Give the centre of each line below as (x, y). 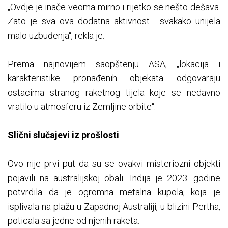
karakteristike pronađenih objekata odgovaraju (114, 78)
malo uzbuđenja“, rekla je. (56, 36)
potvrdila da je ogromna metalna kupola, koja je (114, 192)
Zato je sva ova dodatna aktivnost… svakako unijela (114, 21)
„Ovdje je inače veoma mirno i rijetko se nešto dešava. (114, 7)
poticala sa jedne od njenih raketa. (74, 221)
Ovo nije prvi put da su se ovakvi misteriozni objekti (114, 164)
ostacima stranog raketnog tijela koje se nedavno (114, 93)
